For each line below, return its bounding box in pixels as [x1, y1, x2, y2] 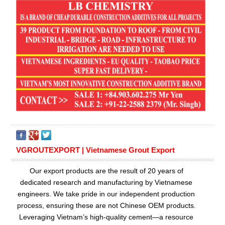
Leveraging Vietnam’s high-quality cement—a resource [19, 213, 194, 221]
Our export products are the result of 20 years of [29, 167, 183, 175]
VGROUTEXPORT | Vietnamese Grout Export [16, 146, 175, 155]
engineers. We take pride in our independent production [18, 190, 195, 198]
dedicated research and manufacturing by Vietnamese [20, 178, 193, 187]
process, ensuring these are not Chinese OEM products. [17, 201, 196, 210]
